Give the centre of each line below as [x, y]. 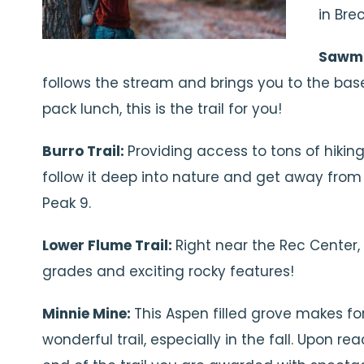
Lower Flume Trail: [109, 245]
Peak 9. [67, 203]
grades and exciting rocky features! [168, 271]
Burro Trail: [85, 151]
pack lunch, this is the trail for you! [162, 109]
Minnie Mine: [88, 314]
